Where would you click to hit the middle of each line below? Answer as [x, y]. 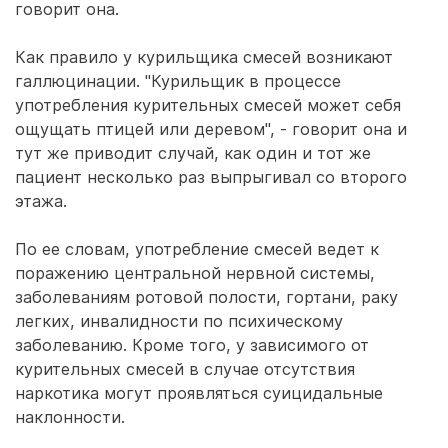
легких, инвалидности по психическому [179, 321]
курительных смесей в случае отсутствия [185, 369]
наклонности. [70, 417]
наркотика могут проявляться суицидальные [199, 393]
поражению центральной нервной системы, [195, 273]
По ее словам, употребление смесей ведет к [197, 249]
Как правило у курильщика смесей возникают [204, 57]
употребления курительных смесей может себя [208, 105]
